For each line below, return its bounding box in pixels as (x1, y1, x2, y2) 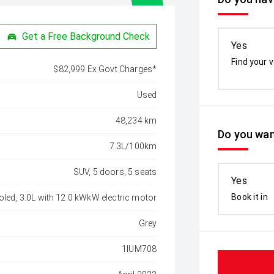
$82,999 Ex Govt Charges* (53, 64, 157, 74)
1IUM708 (122, 244, 157, 254)
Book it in (231, 192, 268, 202)
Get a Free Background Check (22, 30, 150, 42)
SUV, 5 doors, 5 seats (73, 167, 157, 177)
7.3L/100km (109, 141, 157, 151)
